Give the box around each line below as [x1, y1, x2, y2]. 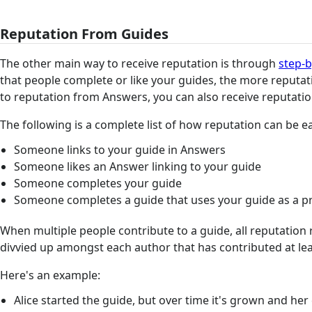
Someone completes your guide [13, 175, 182, 191]
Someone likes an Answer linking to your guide [13, 158, 261, 174]
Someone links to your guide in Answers [13, 141, 226, 157]
